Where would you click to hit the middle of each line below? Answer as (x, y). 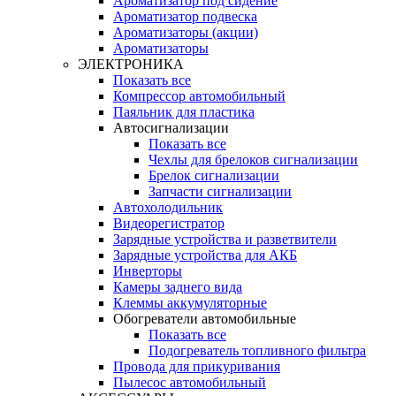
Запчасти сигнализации (220, 192)
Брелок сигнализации (214, 176)
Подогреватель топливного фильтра (257, 351)
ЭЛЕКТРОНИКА (131, 65)
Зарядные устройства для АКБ (205, 255)
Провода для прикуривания (197, 367)
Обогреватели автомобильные (205, 319)
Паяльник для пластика (184, 112)
